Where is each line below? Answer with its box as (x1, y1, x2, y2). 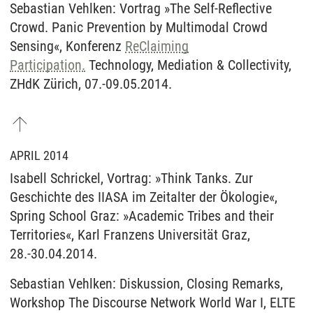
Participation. (10, 56, 85, 73)
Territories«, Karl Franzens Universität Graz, (10, 226, 250, 243)
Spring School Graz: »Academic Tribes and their (10, 207, 274, 224)
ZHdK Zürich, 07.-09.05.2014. (10, 75, 172, 92)
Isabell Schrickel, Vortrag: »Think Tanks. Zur (10, 169, 253, 187)
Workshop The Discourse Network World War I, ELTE (10, 293, 296, 311)
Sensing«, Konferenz (10, 37, 125, 54)
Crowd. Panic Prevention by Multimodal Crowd (10, 18, 268, 36)
